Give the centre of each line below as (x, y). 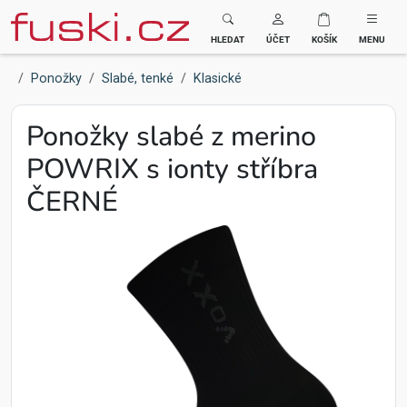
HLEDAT (228, 40)
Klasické (218, 79)
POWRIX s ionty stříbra (172, 169)
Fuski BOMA (50, 19)
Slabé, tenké (138, 79)
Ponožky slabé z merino (171, 136)
